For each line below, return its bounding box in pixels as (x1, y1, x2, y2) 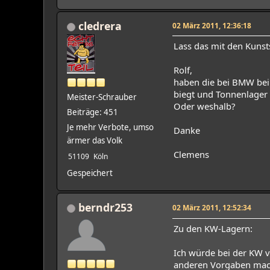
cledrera (78, 18, 122, 33)
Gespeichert (67, 167, 113, 178)
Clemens (174, 148, 209, 160)
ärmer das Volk (67, 134, 122, 146)
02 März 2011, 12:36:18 (172, 20, 251, 30)
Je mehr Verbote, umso (67, 121, 154, 133)
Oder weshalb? (174, 99, 235, 112)
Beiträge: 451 (67, 106, 118, 118)
